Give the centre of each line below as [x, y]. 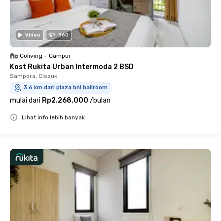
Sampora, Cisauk [34, 76]
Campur [60, 56]
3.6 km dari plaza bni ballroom [66, 88]
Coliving [31, 56]
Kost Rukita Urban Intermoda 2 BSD [72, 67]
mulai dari [25, 100]
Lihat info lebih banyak [53, 117]
